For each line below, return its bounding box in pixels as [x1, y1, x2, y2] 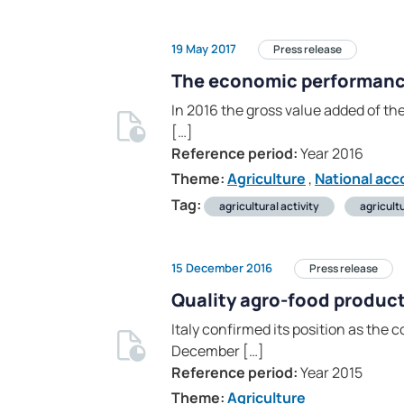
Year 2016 [298, 143, 363, 164]
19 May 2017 [171, 40, 236, 57]
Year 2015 [298, 363, 363, 383]
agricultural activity [219, 198, 319, 215]
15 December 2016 [171, 259, 272, 276]
